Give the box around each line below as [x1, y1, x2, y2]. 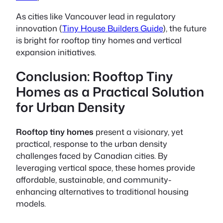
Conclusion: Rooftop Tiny [16, 67, 173, 86]
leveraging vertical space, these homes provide [16, 161, 195, 173]
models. [16, 197, 46, 209]
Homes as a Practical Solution [16, 83, 204, 101]
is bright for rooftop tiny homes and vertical [16, 34, 182, 46]
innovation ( [16, 22, 62, 34]
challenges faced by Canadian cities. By [16, 149, 168, 161]
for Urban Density [16, 98, 125, 116]
